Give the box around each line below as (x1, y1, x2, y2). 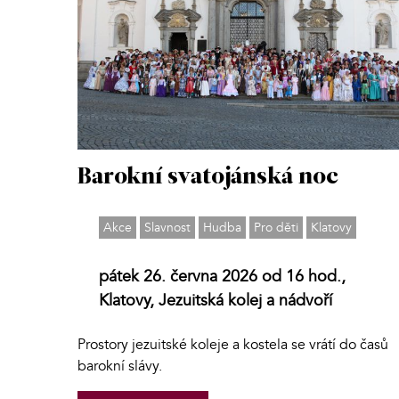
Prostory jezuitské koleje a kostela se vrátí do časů (77, 334, 388, 354)
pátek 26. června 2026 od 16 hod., (99, 265, 346, 288)
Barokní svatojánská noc (77, 165, 338, 190)
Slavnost (144, 218, 191, 236)
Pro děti (254, 218, 298, 236)
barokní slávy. (77, 355, 162, 376)
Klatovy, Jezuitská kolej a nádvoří (99, 289, 332, 312)
